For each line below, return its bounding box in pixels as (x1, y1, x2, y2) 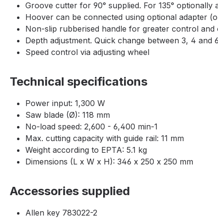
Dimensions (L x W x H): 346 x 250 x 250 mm (25, 157, 193, 167)
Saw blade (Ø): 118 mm (25, 110, 110, 120)
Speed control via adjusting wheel (25, 47, 149, 57)
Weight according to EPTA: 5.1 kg (25, 145, 147, 155)
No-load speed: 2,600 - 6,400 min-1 (25, 122, 158, 132)
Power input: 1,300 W (25, 98, 105, 109)
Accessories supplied (10, 184, 130, 199)
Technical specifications (10, 74, 147, 89)
